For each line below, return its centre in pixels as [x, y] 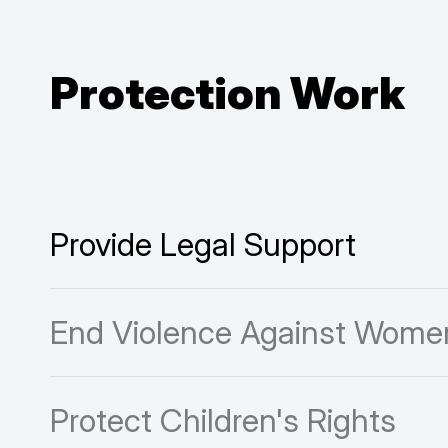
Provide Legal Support [203, 244]
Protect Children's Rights [223, 420]
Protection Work [227, 92]
